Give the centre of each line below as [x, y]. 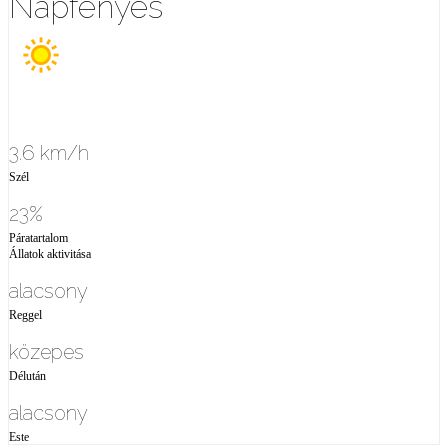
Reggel [25, 315]
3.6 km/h [49, 153]
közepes [46, 352]
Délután [27, 376]
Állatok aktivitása [50, 254]
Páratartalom [38, 238]
